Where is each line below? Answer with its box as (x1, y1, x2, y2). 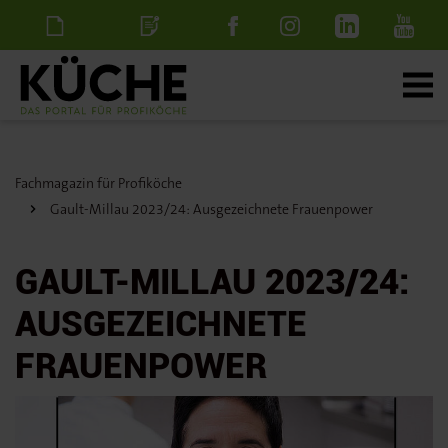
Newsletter (15, 64, 100, 85)
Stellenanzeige (100, 64, 217, 85)
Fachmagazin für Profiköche (15, 174, 182, 192)
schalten (118, 114, 187, 135)
